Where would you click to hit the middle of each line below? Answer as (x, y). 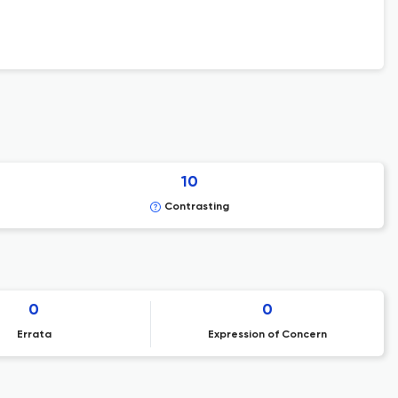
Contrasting (196, 207)
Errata (34, 335)
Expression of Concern (267, 335)
